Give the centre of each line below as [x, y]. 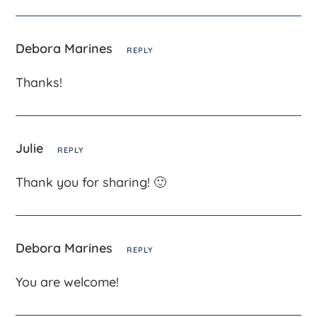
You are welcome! [68, 282]
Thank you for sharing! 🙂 [91, 182]
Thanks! [39, 82]
